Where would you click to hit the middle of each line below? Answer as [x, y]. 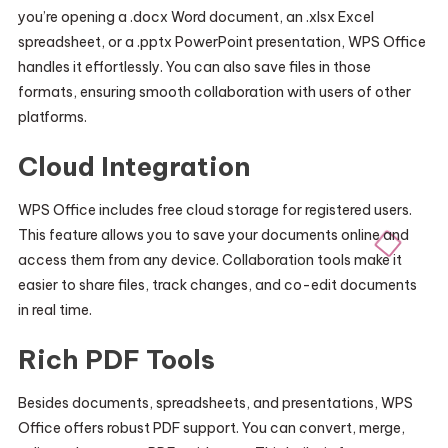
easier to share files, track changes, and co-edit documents [217, 285]
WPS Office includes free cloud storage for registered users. [214, 210]
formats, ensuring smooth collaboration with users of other [214, 92]
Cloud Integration [133, 166]
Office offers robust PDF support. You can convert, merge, [211, 428]
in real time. [54, 310]
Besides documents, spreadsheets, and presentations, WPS [215, 403]
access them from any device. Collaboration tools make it [209, 260]
